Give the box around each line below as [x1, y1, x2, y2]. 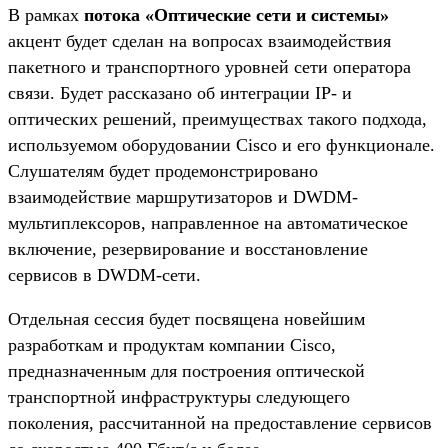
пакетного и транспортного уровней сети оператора [8, 56, 411, 77]
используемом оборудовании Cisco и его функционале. [8, 134, 435, 155]
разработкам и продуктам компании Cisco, [8, 334, 336, 355]
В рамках [8, 4, 84, 25]
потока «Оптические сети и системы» [84, 4, 389, 25]
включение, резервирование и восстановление [8, 238, 368, 259]
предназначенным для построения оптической [8, 360, 365, 381]
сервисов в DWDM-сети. [8, 264, 201, 285]
